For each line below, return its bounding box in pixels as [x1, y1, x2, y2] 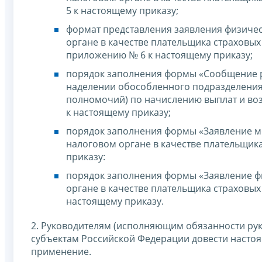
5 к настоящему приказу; [66, 4, 178, 17]
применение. [31, 244, 91, 258]
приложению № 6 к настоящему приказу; [66, 48, 253, 61]
